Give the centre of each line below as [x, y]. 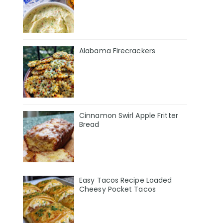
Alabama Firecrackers [117, 51]
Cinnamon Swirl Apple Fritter [129, 115]
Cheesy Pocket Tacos [117, 189]
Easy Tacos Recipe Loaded [126, 180]
